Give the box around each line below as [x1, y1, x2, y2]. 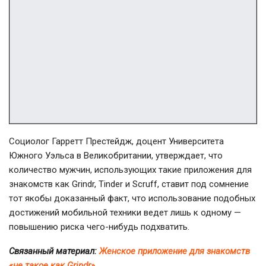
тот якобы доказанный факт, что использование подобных [9, 193, 255, 204]
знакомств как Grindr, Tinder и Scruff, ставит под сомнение [9, 179, 249, 190]
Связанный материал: [9, 246, 99, 257]
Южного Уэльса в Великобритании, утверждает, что [9, 150, 223, 161]
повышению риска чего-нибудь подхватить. [9, 221, 189, 233]
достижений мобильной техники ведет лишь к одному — [9, 207, 241, 218]
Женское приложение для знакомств [99, 246, 250, 257]
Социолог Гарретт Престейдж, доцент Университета [9, 136, 224, 147]
